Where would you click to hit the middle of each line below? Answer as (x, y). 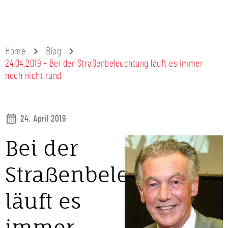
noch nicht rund (33, 76)
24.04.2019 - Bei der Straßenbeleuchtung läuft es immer (104, 64)
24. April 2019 (43, 119)
